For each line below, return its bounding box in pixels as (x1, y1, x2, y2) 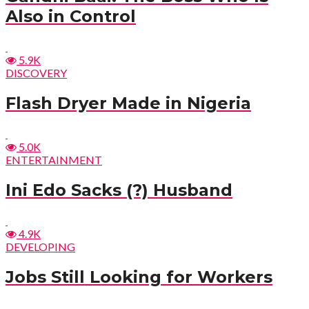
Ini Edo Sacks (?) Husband (6, 179, 232, 200)
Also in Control (6, 6, 136, 27)
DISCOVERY (6, 66, 67, 80)
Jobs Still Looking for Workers (6, 266, 272, 287)
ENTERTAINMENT (6, 152, 102, 166)
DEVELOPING (6, 239, 75, 253)
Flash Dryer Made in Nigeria (6, 93, 251, 114)
